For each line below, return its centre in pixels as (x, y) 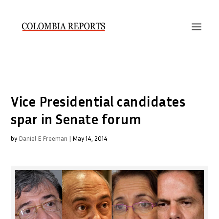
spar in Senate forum (76, 119)
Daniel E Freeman (43, 138)
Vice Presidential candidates (98, 101)
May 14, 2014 (90, 138)
